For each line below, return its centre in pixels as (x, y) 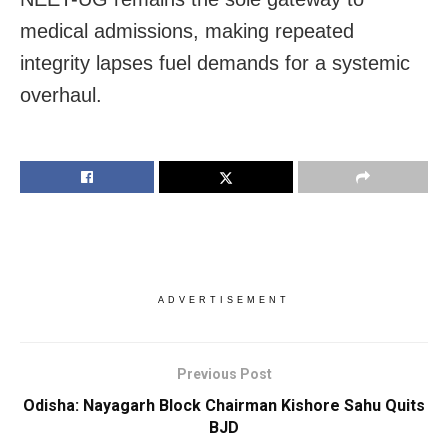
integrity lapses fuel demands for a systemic (215, 62)
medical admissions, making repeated (187, 30)
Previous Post (224, 373)
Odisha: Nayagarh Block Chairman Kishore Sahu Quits (224, 405)
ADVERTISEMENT (224, 299)
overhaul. (61, 94)
